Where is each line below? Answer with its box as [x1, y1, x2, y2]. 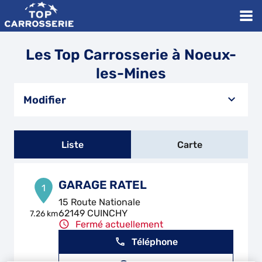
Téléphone [131, 236, 178, 247]
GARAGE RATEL [58, 178, 147, 192]
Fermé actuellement [75, 219, 164, 230]
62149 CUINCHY [58, 208, 128, 219]
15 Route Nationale [58, 196, 141, 208]
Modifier [23, 93, 66, 106]
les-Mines [96, 65, 166, 82]
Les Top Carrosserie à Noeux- [26, 46, 236, 63]
